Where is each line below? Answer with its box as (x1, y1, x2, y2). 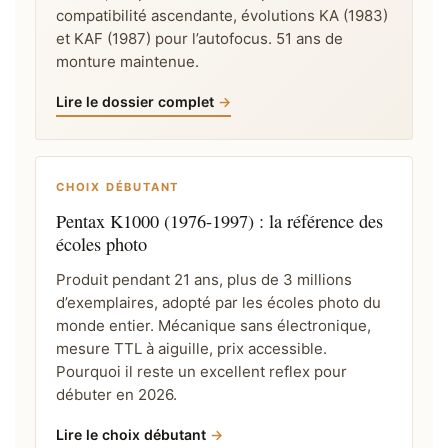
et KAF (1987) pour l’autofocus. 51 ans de (56, 28, 343, 48)
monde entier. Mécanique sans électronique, (56, 315, 371, 335)
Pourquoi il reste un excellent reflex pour (56, 361, 347, 381)
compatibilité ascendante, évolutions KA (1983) (56, 5, 388, 25)
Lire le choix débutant (56, 425, 206, 443)
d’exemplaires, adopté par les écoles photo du (56, 292, 381, 312)
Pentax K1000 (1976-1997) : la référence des (56, 208, 383, 233)
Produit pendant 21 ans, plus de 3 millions (56, 269, 352, 289)
